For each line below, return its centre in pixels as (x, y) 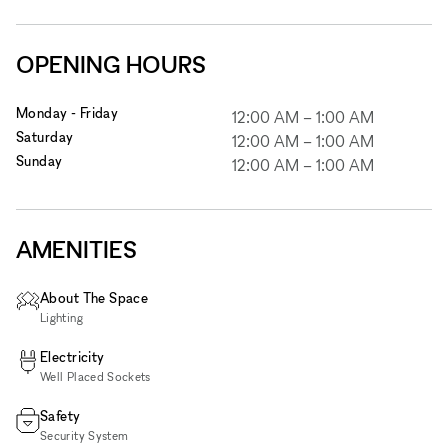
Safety (60, 415)
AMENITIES (76, 249)
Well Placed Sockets (95, 376)
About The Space (94, 297)
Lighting (61, 317)
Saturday (45, 136)
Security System (84, 435)
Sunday (39, 160)
